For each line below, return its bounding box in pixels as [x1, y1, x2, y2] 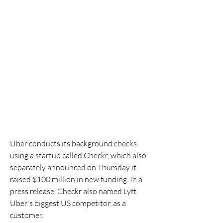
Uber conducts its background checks [10, 138, 137, 148]
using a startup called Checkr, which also [10, 150, 146, 160]
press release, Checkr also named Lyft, [10, 186, 138, 196]
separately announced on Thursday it [10, 162, 136, 172]
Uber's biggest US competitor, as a [10, 198, 126, 208]
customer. [10, 210, 43, 220]
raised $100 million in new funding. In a [10, 174, 142, 184]
